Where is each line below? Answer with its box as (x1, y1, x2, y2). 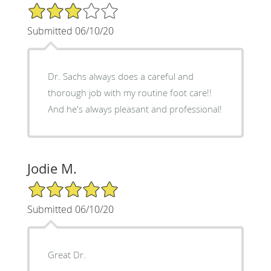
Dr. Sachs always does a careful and (47, 70, 194, 82)
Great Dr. (47, 248, 86, 261)
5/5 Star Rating (27, 179, 87, 191)
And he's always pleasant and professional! (47, 102, 222, 115)
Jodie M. (27, 159, 77, 177)
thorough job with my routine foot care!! (47, 86, 212, 99)
